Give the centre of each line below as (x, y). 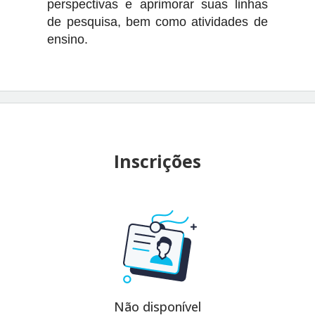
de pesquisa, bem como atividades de (157, 21)
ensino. (68, 39)
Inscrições (157, 161)
